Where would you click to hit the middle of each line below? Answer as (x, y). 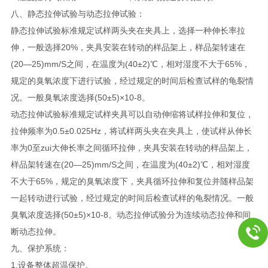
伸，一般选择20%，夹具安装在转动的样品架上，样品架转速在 (128, 47)
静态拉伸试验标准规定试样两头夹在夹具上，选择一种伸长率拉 (128, 30)
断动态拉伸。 (36, 231)
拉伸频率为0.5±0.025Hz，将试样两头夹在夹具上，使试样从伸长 (131, 131)
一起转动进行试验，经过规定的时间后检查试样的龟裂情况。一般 (132, 198)
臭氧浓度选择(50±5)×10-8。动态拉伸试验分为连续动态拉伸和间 (130, 214)
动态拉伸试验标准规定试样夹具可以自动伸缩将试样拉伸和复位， (132, 114)
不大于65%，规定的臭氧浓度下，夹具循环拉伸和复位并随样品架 (132, 181)
